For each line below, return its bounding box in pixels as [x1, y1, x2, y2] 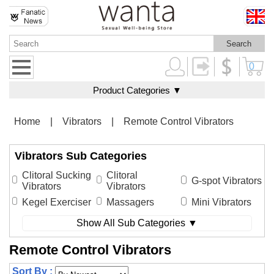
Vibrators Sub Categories [15, 150, 147, 163]
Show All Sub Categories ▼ [76, 218, 198, 229]
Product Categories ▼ [92, 85, 182, 96]
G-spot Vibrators [191, 176, 262, 187]
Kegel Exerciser [22, 197, 91, 208]
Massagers [106, 197, 154, 208]
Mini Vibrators [191, 197, 251, 208]
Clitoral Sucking [22, 170, 91, 181]
